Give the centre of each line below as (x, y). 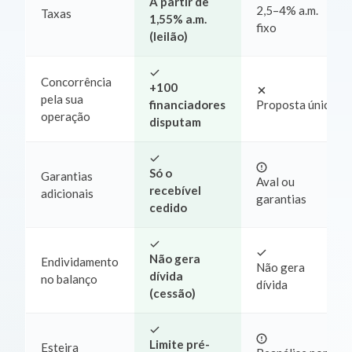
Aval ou (276, 182)
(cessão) (173, 293)
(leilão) (169, 37)
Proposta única (296, 105)
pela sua (62, 99)
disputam (176, 122)
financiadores (188, 105)
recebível (176, 191)
